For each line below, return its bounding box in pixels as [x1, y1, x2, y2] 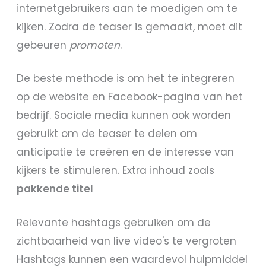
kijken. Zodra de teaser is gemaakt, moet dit [17, 19, 243, 34]
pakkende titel [17, 182, 94, 197]
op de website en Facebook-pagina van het [17, 90, 243, 104]
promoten [69, 37, 121, 52]
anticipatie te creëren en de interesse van [17, 145, 235, 160]
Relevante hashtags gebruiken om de [17, 215, 211, 230]
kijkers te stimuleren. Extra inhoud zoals [17, 163, 215, 178]
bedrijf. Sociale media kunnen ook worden [17, 108, 232, 123]
